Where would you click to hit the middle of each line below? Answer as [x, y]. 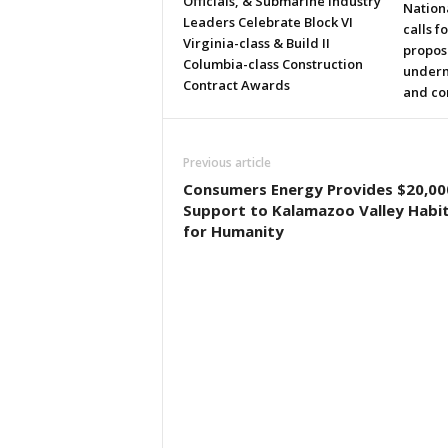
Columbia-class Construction [272, 64]
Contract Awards [236, 85]
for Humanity [233, 231]
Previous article [226, 162]
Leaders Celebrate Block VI [267, 22]
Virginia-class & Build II [256, 43]
